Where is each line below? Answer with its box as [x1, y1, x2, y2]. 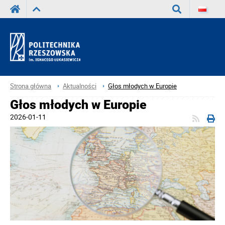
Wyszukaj [172, 23, 202, 33]
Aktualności [63, 81, 96, 90]
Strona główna [10, 81, 51, 90]
